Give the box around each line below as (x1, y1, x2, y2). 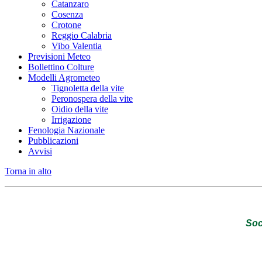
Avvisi (28, 146, 52, 157)
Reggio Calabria (51, 30, 112, 41)
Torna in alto (5, 166, 51, 177)
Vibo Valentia (51, 41, 102, 51)
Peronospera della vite (51, 94, 133, 104)
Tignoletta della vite (51, 83, 124, 94)
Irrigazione (51, 115, 91, 125)
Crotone (51, 20, 81, 30)
